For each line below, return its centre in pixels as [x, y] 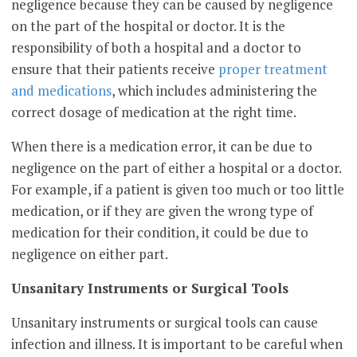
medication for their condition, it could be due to [160, 233]
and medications [62, 91]
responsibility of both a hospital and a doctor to [157, 48]
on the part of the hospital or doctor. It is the [149, 26]
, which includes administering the [215, 91]
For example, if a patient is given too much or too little [178, 190]
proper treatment [273, 69]
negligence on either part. [90, 254]
